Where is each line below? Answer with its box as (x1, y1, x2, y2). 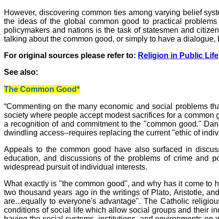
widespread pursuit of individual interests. (4, 162, 147, 171)
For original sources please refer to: (4, 51, 138, 60)
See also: (4, 67, 38, 76)
